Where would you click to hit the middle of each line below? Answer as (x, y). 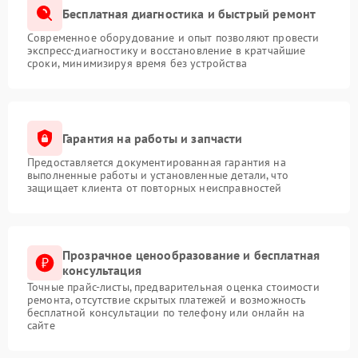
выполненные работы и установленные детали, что (158, 175)
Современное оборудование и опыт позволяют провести (173, 38)
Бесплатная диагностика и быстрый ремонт (189, 13)
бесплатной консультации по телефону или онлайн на (166, 312)
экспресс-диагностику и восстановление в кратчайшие (167, 50)
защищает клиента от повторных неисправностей (155, 188)
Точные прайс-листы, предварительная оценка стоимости (173, 287)
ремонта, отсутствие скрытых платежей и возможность (167, 300)
